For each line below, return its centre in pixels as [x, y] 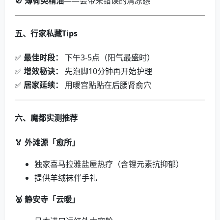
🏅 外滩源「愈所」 [47, 142]
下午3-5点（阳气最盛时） [109, 58]
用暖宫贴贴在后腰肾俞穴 [107, 85]
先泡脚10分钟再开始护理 [108, 71]
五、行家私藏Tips [46, 33]
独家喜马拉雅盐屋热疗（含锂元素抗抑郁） [109, 164]
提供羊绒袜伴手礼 [66, 178]
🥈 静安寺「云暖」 [47, 199]
